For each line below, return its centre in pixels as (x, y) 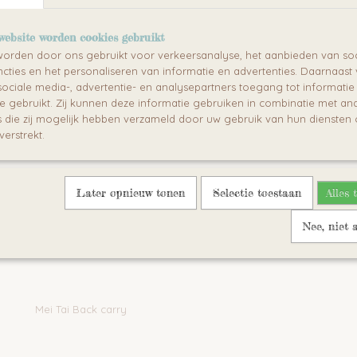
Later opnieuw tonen (131, 192)
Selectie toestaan (257, 192)
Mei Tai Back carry (81, 309)
